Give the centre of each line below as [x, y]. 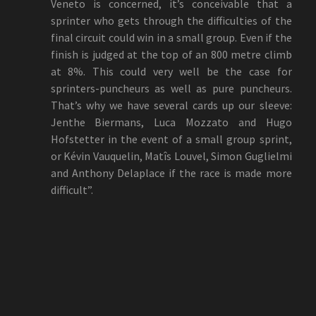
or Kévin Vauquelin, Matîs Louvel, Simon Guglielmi [171, 156]
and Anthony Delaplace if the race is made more [171, 172]
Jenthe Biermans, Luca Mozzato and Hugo [171, 122]
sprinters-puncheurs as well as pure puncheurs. [171, 88]
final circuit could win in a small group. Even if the [171, 37]
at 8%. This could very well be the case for [171, 71]
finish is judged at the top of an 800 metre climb [171, 54]
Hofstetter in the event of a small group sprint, [171, 139]
